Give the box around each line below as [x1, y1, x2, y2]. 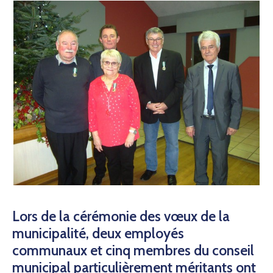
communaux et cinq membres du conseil [12, 241, 254, 259]
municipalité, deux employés [12, 224, 184, 242]
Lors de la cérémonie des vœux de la [12, 207, 230, 225]
